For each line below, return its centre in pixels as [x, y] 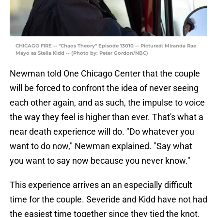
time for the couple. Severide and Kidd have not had [108, 200]
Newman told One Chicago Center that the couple [105, 74]
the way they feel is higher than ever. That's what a [107, 117]
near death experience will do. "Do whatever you [102, 132]
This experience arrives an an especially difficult [101, 185]
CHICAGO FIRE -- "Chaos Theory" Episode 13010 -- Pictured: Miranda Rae [106, 46]
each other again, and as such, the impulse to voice [107, 103]
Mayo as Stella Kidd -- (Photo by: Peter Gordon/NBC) [82, 53]
